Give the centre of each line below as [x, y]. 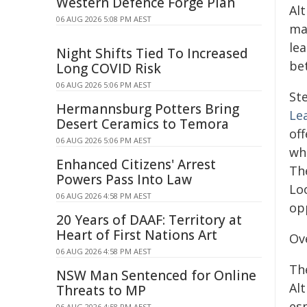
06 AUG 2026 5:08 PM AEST [104, 19]
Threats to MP [101, 291]
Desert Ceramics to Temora [143, 124]
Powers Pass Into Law [124, 180]
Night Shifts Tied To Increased [152, 53]
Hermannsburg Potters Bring [148, 109]
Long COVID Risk [109, 69]
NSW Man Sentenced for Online [156, 275]
